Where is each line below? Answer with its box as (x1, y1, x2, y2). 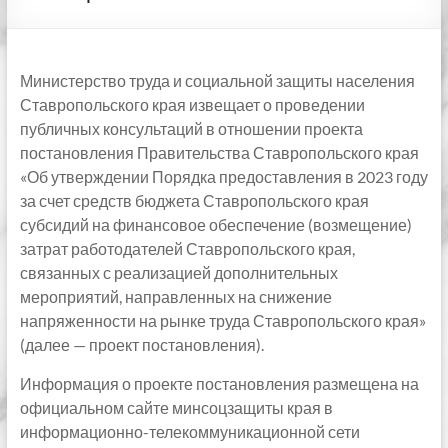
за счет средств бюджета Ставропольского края (19, 191, 369, 210)
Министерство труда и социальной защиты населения (19, 71, 415, 90)
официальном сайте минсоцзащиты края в (19, 398, 333, 417)
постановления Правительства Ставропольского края (19, 143, 419, 162)
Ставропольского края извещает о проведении (19, 95, 365, 114)
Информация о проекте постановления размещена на (19, 374, 419, 393)
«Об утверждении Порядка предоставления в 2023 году (19, 167, 428, 186)
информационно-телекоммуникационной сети (19, 422, 360, 441)
